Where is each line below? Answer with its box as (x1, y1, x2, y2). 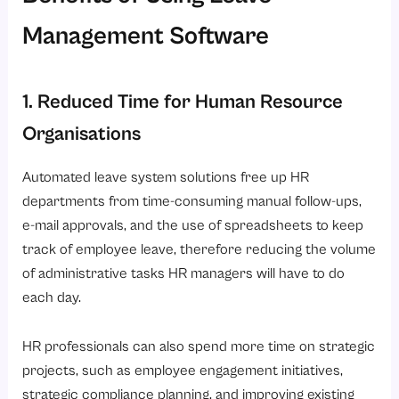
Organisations (22, 121, 142, 144)
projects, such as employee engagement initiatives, (22, 362, 344, 379)
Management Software (22, 20, 270, 50)
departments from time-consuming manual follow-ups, (22, 191, 362, 209)
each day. (22, 288, 82, 305)
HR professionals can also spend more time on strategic (22, 338, 376, 355)
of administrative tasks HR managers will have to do (22, 264, 346, 281)
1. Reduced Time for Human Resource (22, 89, 344, 112)
